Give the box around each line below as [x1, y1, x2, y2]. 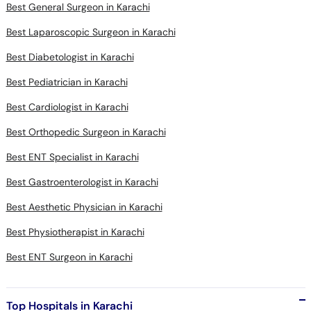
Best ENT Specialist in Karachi [6, 151, 139, 163]
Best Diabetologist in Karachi [6, 51, 134, 63]
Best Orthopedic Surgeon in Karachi [6, 126, 166, 138]
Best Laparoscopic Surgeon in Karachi [6, 26, 176, 38]
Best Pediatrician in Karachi [6, 76, 128, 88]
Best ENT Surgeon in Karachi [6, 251, 133, 263]
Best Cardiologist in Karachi [6, 101, 128, 113]
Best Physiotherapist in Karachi [6, 226, 144, 238]
